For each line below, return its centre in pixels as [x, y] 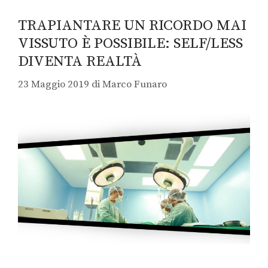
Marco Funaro [135, 85]
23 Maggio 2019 [54, 85]
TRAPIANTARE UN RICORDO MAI [132, 25]
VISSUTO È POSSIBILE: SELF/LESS [130, 43]
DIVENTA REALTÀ [80, 61]
